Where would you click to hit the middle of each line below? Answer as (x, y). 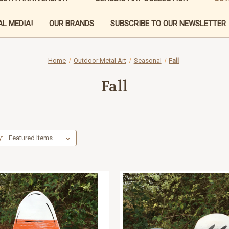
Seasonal (147, 60)
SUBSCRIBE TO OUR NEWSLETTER (168, 23)
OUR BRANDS (71, 23)
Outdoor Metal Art (100, 60)
